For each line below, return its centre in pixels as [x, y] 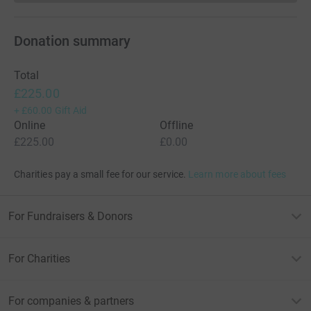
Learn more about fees [237, 174]
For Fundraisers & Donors [70, 216]
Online [30, 125]
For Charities [39, 258]
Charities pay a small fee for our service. [100, 174]
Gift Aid [71, 110]
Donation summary [72, 41]
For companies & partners [71, 301]
